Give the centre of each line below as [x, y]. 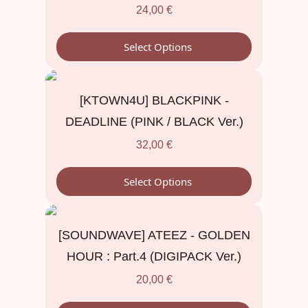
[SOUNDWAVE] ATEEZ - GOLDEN [154, 235]
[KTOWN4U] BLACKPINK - [154, 100]
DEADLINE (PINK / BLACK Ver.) [154, 121]
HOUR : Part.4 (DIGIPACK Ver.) [154, 256]
